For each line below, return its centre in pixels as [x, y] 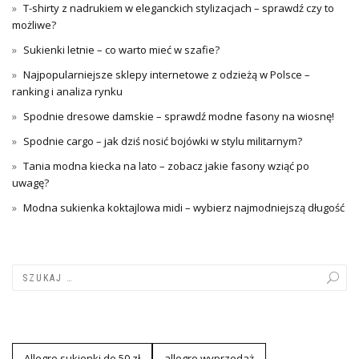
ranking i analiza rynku [67, 91]
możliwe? [34, 25]
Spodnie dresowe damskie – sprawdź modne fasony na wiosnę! [179, 116]
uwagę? [30, 183]
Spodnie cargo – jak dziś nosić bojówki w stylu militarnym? [163, 141]
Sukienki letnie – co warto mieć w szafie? [121, 50]
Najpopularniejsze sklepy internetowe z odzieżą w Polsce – [167, 75]
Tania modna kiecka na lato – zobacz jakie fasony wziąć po [166, 166]
